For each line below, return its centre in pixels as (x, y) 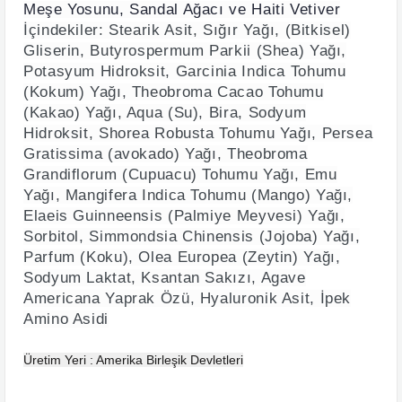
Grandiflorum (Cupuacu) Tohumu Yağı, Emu (180, 175)
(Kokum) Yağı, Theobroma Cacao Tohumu (174, 92)
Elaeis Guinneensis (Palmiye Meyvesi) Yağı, (184, 216)
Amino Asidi (66, 319)
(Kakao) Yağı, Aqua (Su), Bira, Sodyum (165, 113)
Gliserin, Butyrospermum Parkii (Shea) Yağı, (185, 51)
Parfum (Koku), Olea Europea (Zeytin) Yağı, (182, 257)
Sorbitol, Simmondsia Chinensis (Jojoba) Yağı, (192, 236)
